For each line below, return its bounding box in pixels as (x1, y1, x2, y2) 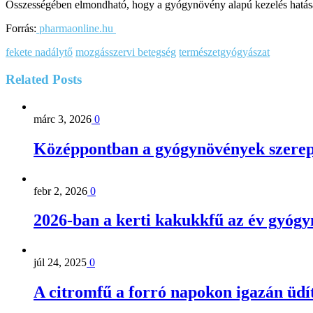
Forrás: (6, 22, 36, 35)
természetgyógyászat (179, 46, 270, 59)
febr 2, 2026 (34, 184, 87, 197)
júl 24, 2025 (34, 256, 87, 269)
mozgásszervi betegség (75, 46, 176, 59)
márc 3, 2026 (34, 112, 92, 125)
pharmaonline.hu (36, 22, 116, 35)
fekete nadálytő (6, 46, 73, 59)
